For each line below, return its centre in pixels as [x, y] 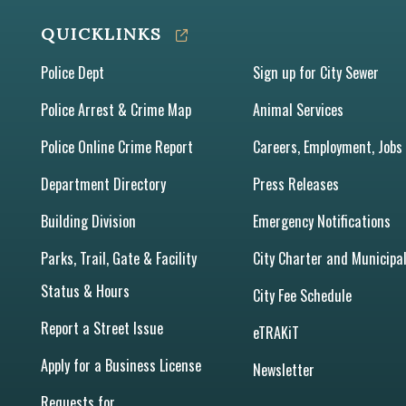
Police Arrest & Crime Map [116, 109]
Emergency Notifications [322, 221]
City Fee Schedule [302, 295]
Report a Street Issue [102, 328]
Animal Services [298, 109]
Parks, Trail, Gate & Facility [119, 258]
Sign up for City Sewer [316, 72]
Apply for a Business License [121, 365]
